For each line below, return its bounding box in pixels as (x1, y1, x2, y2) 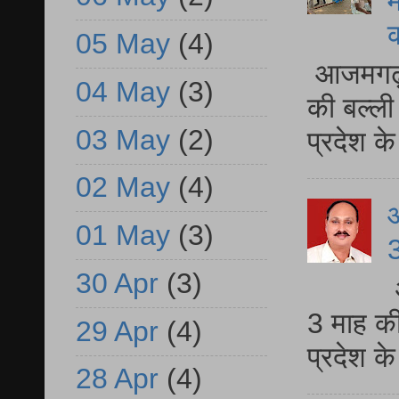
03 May (76, 123, 170, 156)
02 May (76, 171, 170, 204)
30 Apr (76, 266, 159, 299)
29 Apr (76, 314, 159, 347)
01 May (76, 219, 170, 252)
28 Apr (76, 362, 159, 395)
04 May (76, 75, 170, 108)
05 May (76, 28, 170, 61)
